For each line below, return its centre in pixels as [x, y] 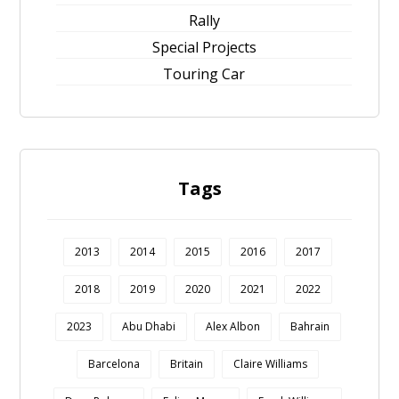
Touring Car [204, 74]
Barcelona [114, 364]
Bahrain [309, 326]
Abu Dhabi [148, 326]
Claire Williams [270, 364]
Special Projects [204, 47]
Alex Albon [232, 326]
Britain [187, 364]
